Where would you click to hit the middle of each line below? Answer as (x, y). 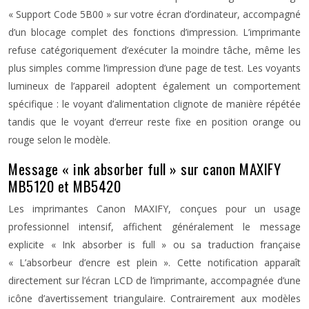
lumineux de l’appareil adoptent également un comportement (154, 86)
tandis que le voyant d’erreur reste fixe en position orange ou (154, 122)
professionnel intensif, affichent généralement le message (154, 227)
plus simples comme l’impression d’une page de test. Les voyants (154, 68)
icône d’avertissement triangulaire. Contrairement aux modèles (154, 298)
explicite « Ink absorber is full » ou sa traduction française (154, 245)
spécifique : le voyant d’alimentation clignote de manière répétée (154, 104)
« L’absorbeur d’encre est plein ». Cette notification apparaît (154, 262)
